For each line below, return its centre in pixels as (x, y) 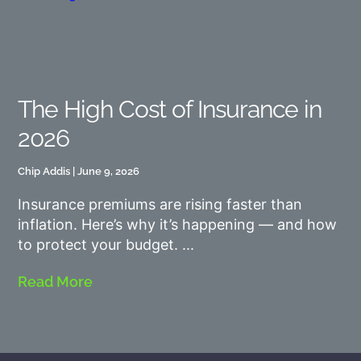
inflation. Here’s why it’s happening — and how (178, 224)
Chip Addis (46, 171)
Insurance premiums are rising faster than (160, 204)
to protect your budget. (98, 244)
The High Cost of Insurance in (170, 109)
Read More (56, 281)
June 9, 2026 (108, 171)
